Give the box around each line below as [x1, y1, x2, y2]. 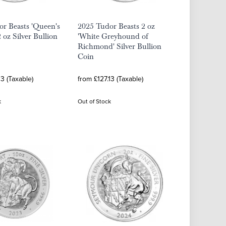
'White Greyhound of [78, 31, 148, 41]
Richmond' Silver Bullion [78, 41, 161, 51]
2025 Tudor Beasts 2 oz [78, 21, 155, 31]
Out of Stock [78, 97, 111, 105]
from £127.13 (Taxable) [78, 74, 143, 84]
